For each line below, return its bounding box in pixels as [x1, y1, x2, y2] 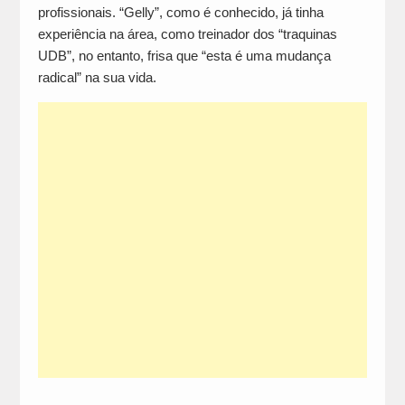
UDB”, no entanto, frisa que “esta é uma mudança [37, 47, 331, 63]
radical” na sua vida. [37, 69, 156, 85]
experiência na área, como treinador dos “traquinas [37, 25, 337, 42]
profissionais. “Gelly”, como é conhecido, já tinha [37, 4, 324, 20]
